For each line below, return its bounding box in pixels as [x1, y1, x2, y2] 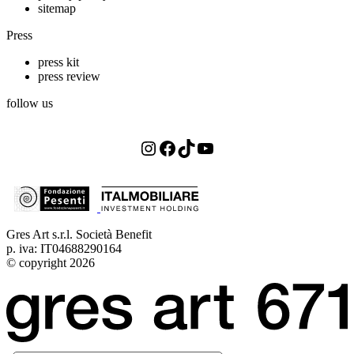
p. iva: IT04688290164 [6, 242, 122, 256]
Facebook [166, 131, 277, 164]
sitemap [38, 2, 76, 16]
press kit [38, 55, 79, 70]
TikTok [185, 131, 268, 164]
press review [38, 70, 100, 84]
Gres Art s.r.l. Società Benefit [6, 228, 152, 242]
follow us [6, 96, 53, 111]
